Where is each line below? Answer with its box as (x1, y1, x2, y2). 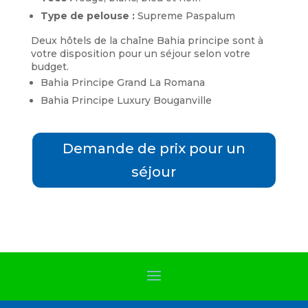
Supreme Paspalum (137, 9, 235, 22)
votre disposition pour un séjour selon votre (30, 47, 250, 60)
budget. (30, 60, 69, 73)
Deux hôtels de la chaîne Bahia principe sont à (30, 34, 263, 47)
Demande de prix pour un (62, 140, 245, 157)
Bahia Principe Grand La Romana (40, 76, 205, 89)
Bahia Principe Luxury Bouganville (40, 93, 212, 107)
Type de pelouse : (40, 9, 137, 22)
